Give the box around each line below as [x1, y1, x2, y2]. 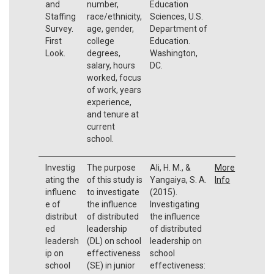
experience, [86, 97, 131, 107]
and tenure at [86, 109, 139, 119]
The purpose [86, 162, 136, 172]
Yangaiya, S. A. [149, 174, 207, 185]
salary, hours [86, 60, 135, 70]
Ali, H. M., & [149, 162, 191, 172]
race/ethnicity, [86, 11, 142, 21]
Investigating [149, 199, 199, 209]
